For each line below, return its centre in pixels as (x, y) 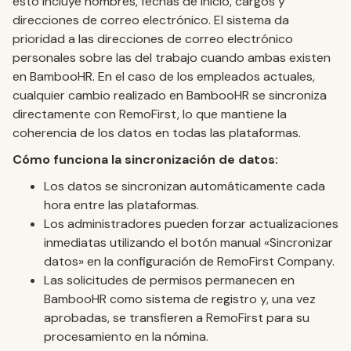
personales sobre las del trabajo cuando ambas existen (172, 57)
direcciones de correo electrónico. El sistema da (151, 20)
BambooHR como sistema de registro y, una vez (180, 299)
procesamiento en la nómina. (126, 336)
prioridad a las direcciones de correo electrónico (153, 38)
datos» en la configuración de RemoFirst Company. (189, 261)
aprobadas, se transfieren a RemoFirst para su (177, 317)
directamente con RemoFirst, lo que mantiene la (150, 114)
